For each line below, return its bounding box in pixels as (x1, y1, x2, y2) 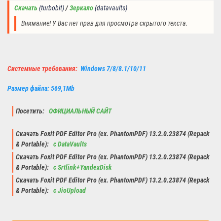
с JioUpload (52, 186, 86, 195)
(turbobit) (39, 4, 64, 13)
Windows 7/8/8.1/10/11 (80, 65, 146, 74)
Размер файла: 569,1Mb (7, 84, 74, 93)
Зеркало (70, 4, 93, 13)
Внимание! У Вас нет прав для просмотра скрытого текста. (21, 19, 188, 28)
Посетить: (16, 107, 47, 116)
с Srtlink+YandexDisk (52, 163, 112, 172)
